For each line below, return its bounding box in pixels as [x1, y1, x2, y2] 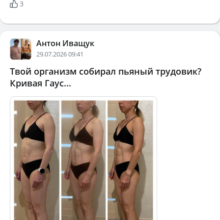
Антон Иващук [36, 37, 94, 49]
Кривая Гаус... [10, 77, 71, 89]
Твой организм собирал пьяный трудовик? [10, 65, 201, 77]
